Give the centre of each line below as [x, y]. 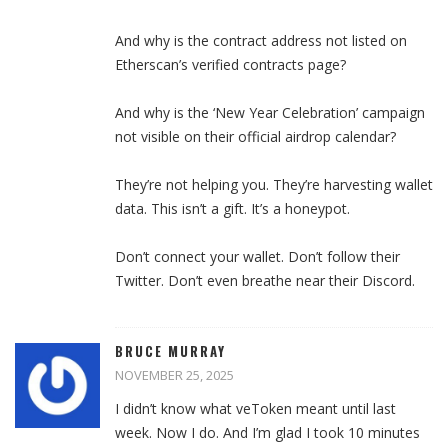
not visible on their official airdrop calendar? [255, 137]
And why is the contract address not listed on [261, 41]
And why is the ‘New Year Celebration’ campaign [270, 113]
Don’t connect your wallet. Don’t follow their [257, 257]
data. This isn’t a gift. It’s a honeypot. [232, 209]
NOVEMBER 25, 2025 [174, 375]
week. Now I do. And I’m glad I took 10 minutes [267, 433]
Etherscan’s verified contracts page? [230, 65]
